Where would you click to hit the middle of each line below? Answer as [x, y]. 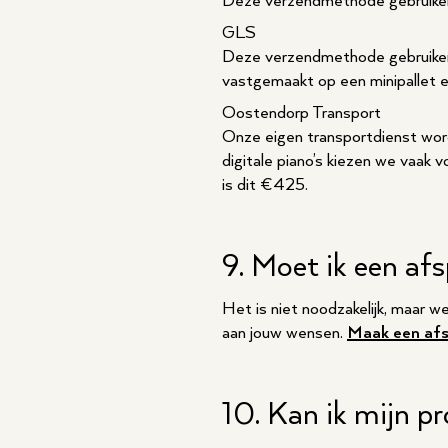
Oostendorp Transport [301, 113]
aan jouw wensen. [284, 333]
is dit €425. [265, 185]
